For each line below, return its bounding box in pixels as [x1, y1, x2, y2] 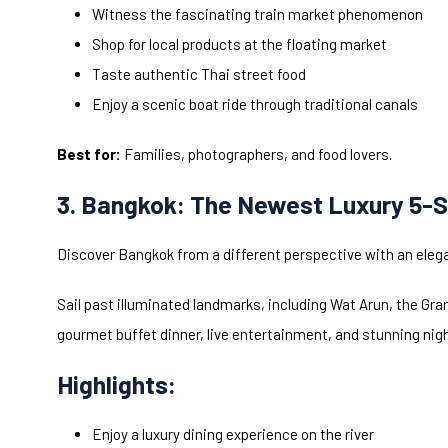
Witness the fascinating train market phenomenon [92, 5, 423, 24]
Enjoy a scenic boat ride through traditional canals [92, 95, 418, 114]
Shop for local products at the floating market [92, 35, 387, 54]
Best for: [57, 145, 121, 164]
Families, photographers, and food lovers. [121, 145, 392, 164]
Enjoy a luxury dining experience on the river [92, 425, 374, 444]
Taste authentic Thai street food [92, 65, 306, 84]
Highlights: [57, 369, 176, 400]
